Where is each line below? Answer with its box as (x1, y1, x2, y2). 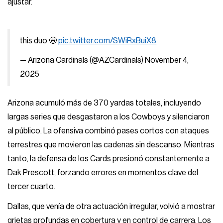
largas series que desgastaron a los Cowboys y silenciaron (7, 113, 210, 121)
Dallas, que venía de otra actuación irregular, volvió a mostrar (7, 202, 216, 211)
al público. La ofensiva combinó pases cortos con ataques (7, 127, 210, 135)
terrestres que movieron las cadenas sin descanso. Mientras (7, 141, 215, 149)
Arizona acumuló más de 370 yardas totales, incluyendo (7, 99, 202, 108)
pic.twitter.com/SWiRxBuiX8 (58, 36, 157, 45)
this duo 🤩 (20, 36, 59, 45)
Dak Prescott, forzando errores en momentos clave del (7, 169, 199, 177)
